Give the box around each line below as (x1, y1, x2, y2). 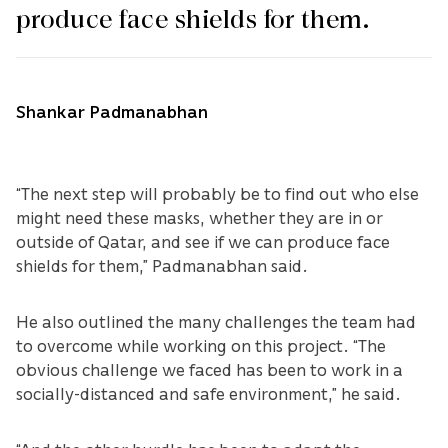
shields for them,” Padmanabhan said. (16, 253, 308, 276)
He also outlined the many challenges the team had (16, 309, 416, 332)
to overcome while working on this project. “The (16, 333, 386, 356)
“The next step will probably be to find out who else (16, 181, 419, 204)
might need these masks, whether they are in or (16, 205, 383, 228)
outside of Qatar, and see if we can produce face (16, 229, 390, 252)
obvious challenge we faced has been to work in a (16, 357, 403, 380)
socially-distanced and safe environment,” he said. (16, 381, 401, 404)
